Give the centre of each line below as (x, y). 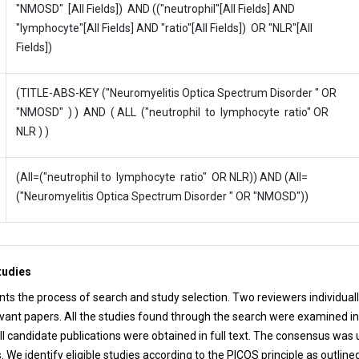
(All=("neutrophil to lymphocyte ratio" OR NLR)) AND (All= (162, 177)
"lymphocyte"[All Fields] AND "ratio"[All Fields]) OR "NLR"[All (165, 28)
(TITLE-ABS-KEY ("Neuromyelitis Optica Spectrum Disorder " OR (177, 93)
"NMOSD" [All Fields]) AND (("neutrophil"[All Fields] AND (156, 9)
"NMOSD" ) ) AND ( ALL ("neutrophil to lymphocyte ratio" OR (174, 112)
